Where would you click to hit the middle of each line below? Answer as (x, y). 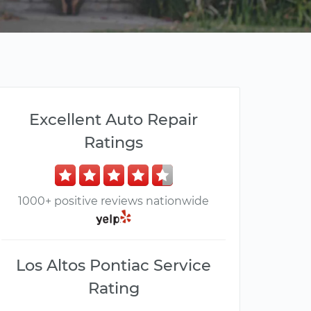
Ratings (114, 142)
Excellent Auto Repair (114, 119)
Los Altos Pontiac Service (114, 266)
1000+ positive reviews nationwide (114, 201)
